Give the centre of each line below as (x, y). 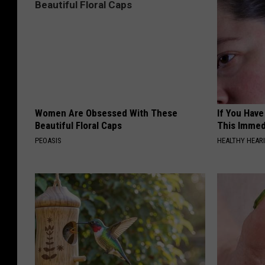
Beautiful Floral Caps (78, 126)
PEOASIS (48, 141)
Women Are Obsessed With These (106, 113)
